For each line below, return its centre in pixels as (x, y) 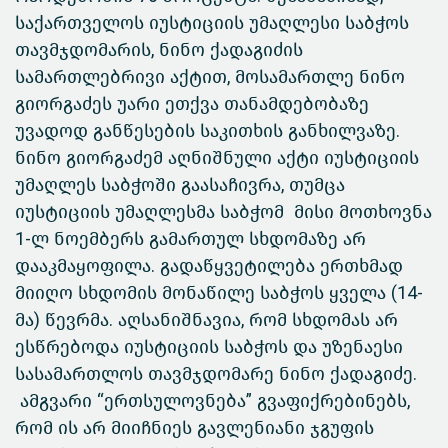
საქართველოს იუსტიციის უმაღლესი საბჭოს (212, 23)
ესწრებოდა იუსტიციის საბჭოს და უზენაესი (209, 347)
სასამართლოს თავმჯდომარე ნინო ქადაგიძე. (216, 374)
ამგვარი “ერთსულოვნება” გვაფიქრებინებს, (212, 401)
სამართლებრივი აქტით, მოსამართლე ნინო (210, 77)
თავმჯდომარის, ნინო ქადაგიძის (159, 50)
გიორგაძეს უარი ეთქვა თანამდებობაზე (192, 104)
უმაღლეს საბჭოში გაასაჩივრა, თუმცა (180, 185)
